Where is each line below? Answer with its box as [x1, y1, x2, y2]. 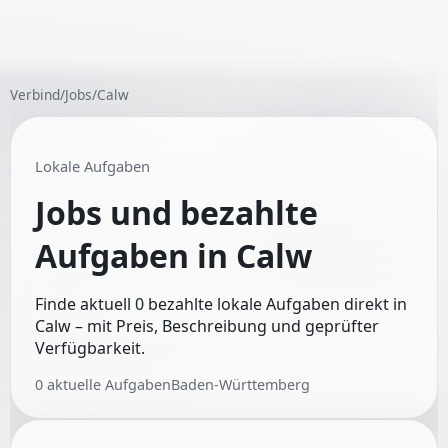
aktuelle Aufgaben [47, 375, 171, 395]
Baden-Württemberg [171, 375, 310, 395]
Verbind [10, 84, 60, 104]
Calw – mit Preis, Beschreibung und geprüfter [35, 315, 379, 338]
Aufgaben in [35, 234, 236, 278]
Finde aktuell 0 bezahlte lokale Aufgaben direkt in [35, 293, 407, 316]
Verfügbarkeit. [35, 337, 145, 360]
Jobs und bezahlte [35, 191, 318, 235]
